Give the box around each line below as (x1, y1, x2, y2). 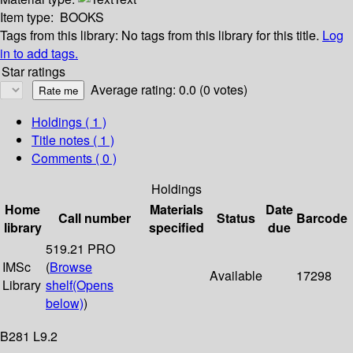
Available (210, 266, 262, 285)
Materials (150, 200, 203, 219)
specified (149, 218, 204, 237)
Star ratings (2, 62, 65, 81)
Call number (58, 209, 131, 228)
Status (217, 209, 255, 228)
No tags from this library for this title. (121, 26, 319, 45)
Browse (50, 258, 92, 277)
